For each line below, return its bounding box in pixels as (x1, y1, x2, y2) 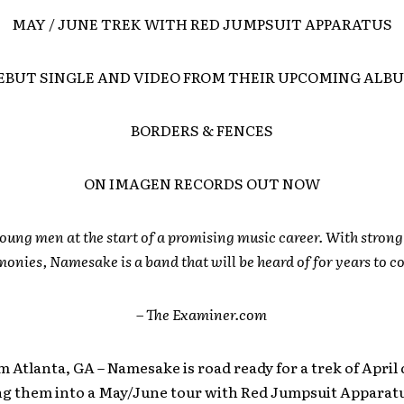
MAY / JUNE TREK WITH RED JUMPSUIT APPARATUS (11, 13, 392, 34)
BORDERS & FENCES (130, 119, 273, 141)
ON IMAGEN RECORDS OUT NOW (83, 172, 320, 194)
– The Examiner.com (136, 303, 268, 325)
